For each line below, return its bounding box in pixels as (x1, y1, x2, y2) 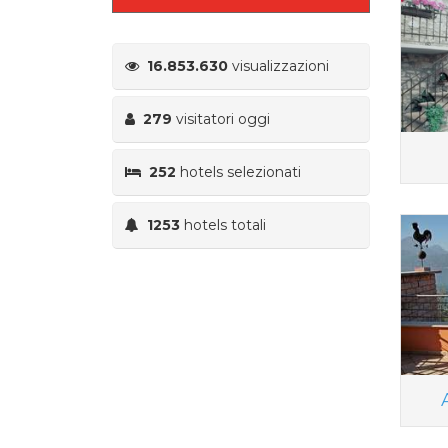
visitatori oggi (172, 109, 270, 128)
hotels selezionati (176, 162, 301, 181)
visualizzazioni (228, 56, 329, 75)
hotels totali (180, 215, 266, 234)
